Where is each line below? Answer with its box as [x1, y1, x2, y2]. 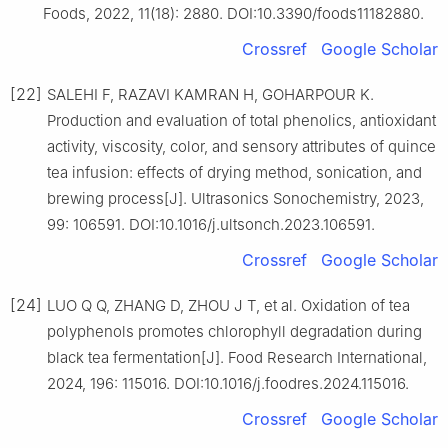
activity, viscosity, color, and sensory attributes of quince [47, 136, 436, 156]
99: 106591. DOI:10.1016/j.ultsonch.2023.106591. [47, 214, 375, 234]
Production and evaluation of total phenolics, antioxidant [47, 110, 436, 130]
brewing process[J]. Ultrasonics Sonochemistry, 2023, [47, 188, 424, 208]
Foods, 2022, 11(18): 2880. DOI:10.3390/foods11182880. [43, 3, 424, 23]
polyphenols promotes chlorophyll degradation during [47, 321, 422, 341]
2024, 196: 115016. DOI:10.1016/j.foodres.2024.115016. [47, 373, 409, 393]
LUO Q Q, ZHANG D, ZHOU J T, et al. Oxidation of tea [47, 295, 410, 315]
